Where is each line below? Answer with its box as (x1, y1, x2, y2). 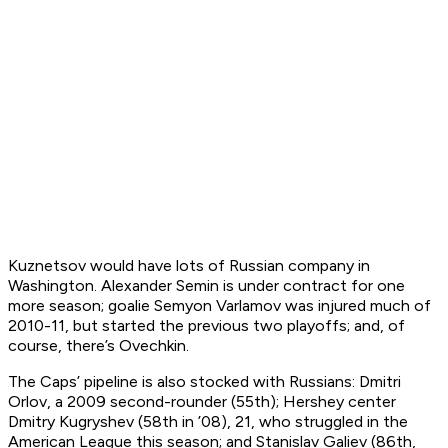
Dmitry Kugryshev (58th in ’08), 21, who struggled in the (8, 412, 408, 432)
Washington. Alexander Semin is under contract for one (8, 276, 405, 296)
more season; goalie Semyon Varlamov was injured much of (8, 296, 431, 316)
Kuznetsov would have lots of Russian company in (8, 256, 370, 276)
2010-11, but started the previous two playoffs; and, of (8, 316, 405, 336)
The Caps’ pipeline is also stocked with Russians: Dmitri (8, 372, 401, 392)
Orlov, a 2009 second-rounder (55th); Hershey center (8, 392, 396, 412)
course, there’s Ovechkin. (8, 336, 189, 356)
